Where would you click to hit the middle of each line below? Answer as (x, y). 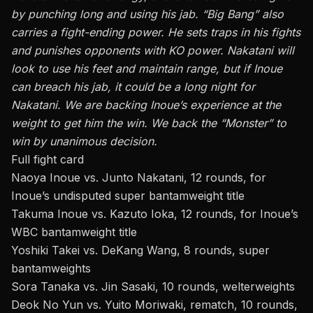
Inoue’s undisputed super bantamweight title (128, 195)
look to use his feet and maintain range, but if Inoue (147, 68)
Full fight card (48, 159)
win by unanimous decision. (84, 141)
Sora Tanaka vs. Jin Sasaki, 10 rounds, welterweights (153, 286)
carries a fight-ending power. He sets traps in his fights (156, 32)
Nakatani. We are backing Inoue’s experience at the (146, 104)
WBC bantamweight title (74, 232)
